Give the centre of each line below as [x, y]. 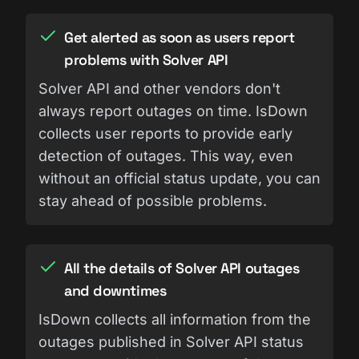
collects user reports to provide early [165, 133]
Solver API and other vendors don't [159, 88]
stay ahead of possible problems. [153, 200]
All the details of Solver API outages [182, 268]
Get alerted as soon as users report [179, 37]
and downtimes [115, 290]
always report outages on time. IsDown [173, 111]
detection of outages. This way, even [166, 155]
